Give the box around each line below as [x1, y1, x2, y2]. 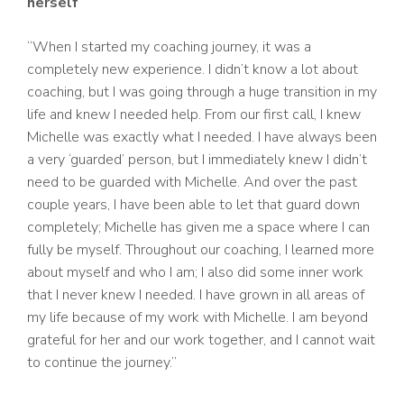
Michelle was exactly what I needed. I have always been [27, 127, 377, 148]
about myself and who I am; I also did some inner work [27, 262, 363, 283]
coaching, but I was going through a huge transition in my [27, 82, 377, 103]
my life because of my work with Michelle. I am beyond [27, 308, 368, 328]
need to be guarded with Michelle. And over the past [27, 172, 357, 193]
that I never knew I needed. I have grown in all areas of [27, 285, 364, 306]
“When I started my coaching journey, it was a [27, 37, 311, 58]
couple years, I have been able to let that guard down [27, 195, 360, 216]
